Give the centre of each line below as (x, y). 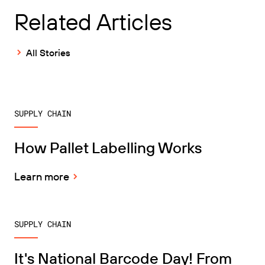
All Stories (48, 52)
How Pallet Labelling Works (108, 147)
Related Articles (93, 22)
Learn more (42, 176)
